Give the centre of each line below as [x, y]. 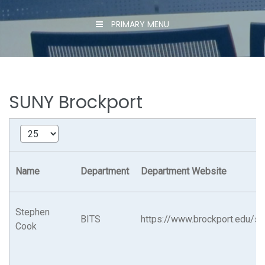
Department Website [184, 172]
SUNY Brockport [76, 103]
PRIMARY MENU [140, 25]
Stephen [33, 212]
